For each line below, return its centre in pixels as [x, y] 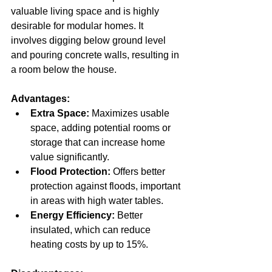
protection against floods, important [107, 186]
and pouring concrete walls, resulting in [96, 55]
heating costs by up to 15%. [89, 244]
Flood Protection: [70, 172]
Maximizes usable [131, 113]
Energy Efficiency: [73, 215]
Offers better [139, 172]
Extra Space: [60, 113]
